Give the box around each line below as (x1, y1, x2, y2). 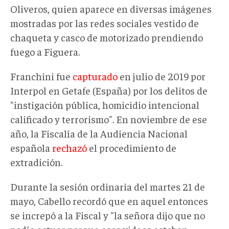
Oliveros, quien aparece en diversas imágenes (10, 2, 212, 15)
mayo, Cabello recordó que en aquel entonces (10, 194, 208, 207)
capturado (73, 69, 118, 82)
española (10, 141, 52, 154)
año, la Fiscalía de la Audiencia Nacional (10, 126, 188, 140)
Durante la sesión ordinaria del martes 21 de (10, 179, 205, 193)
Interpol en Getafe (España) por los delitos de (10, 83, 208, 97)
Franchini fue (10, 69, 73, 82)
